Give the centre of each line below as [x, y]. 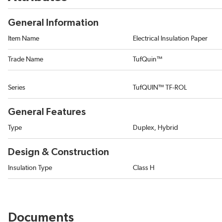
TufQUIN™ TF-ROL [160, 88]
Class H [144, 168]
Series [17, 88]
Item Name [24, 39]
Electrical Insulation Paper [170, 39]
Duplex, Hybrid [155, 128]
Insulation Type [30, 168]
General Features [47, 112]
